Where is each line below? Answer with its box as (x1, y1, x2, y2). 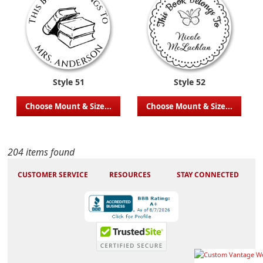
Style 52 (173, 76, 205, 87)
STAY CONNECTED (177, 169, 239, 180)
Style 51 (52, 76, 85, 87)
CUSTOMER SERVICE (17, 169, 88, 180)
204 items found (8, 145, 75, 159)
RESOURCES (109, 169, 151, 180)
